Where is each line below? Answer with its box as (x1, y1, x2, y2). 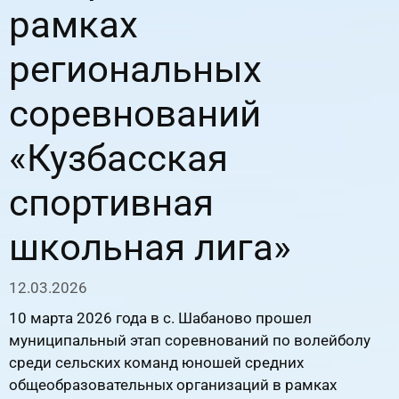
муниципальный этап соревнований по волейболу (9, 330, 370, 349)
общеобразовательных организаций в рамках (9, 375, 337, 394)
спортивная (9, 180, 214, 224)
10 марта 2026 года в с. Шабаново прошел (9, 308, 312, 327)
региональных (9, 46, 262, 91)
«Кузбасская (9, 135, 228, 180)
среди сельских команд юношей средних (9, 353, 304, 371)
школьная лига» (9, 224, 291, 269)
